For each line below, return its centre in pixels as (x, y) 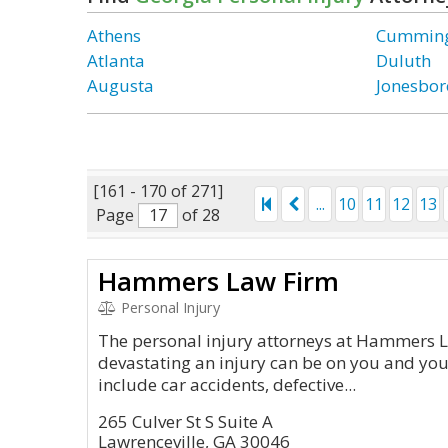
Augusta (120, 85)
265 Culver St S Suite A (185, 421)
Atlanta (116, 60)
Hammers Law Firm (218, 281)
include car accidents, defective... (227, 384)
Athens (114, 35)
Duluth (404, 60)
